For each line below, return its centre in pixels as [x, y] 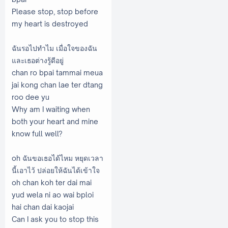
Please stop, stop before [55, 11]
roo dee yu [31, 97]
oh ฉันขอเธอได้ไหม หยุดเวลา [58, 158]
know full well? [37, 133]
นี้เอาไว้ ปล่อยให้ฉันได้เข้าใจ [56, 170]
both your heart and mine [55, 121]
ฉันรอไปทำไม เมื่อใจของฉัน [54, 48]
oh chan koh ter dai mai [52, 182]
